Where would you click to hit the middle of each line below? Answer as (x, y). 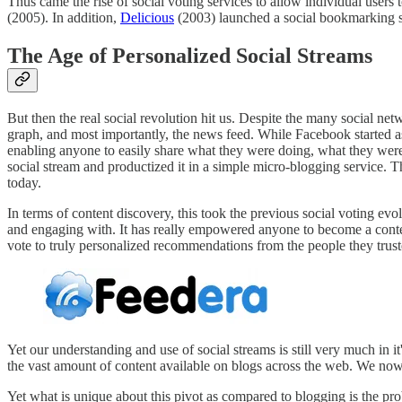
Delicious (147, 18)
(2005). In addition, (64, 18)
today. (24, 183)
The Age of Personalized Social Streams (190, 56)
